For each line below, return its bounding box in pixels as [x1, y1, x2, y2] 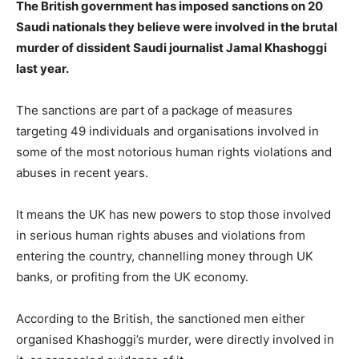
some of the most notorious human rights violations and [16, 144, 332, 159]
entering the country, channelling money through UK [16, 248, 313, 264]
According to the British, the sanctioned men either [16, 311, 305, 326]
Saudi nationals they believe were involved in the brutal [16, 19, 337, 34]
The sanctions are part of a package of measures [16, 103, 292, 118]
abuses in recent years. [16, 165, 148, 180]
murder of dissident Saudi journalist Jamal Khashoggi [16, 40, 327, 55]
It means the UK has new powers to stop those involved [16, 207, 331, 222]
